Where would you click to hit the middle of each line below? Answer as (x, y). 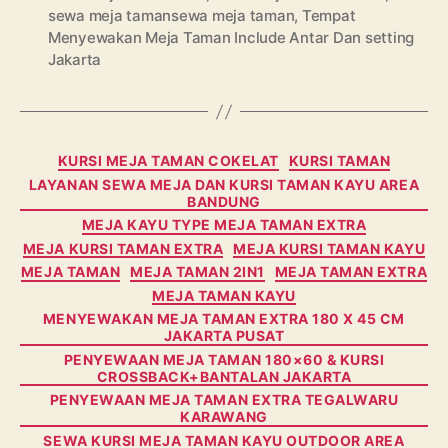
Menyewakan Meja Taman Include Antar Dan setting (231, 37)
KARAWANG (224, 416)
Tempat (328, 15)
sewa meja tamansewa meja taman (171, 15)
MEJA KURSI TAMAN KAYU (329, 248)
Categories (268, 156)
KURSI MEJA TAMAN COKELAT (168, 160)
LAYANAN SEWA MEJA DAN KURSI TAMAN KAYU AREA (224, 184)
